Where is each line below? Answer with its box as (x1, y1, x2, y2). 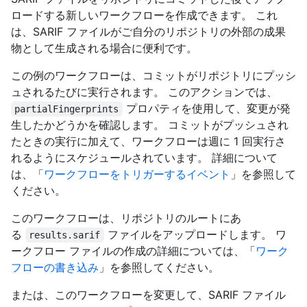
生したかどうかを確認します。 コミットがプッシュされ (11, 118, 288, 132)
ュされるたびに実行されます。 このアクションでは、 (11, 85, 278, 99)
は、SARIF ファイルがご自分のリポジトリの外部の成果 (11, 25, 286, 39)
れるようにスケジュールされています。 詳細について (11, 151, 278, 165)
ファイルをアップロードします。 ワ (103, 228, 286, 242)
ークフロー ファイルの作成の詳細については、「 (11, 244, 256, 258)
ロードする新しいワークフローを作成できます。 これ (11, 8, 278, 23)
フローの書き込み (11, 260, 99, 275)
